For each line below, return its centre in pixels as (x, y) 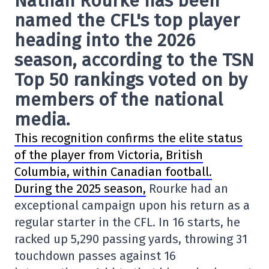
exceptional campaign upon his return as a (132, 205)
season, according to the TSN (134, 60)
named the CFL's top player (127, 20)
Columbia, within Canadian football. (113, 172)
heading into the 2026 (105, 40)
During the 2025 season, (80, 189)
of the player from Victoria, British (109, 155)
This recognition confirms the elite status (128, 138)
